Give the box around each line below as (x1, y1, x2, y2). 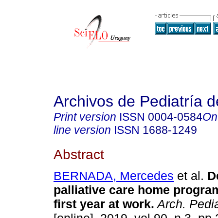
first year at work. (54, 197, 154, 211)
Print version (54, 110, 116, 123)
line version (54, 124, 111, 136)
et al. (174, 169, 204, 183)
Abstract (54, 146, 104, 162)
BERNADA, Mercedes (54, 169, 174, 183)
